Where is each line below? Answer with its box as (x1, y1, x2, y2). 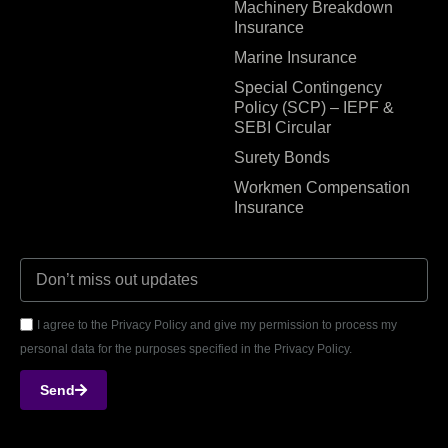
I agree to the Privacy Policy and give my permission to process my (37, 317, 397, 332)
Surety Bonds (234, 148, 330, 166)
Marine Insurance (234, 48, 357, 66)
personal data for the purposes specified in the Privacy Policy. (20, 341, 352, 356)
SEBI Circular (234, 118, 331, 136)
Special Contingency (234, 78, 382, 96)
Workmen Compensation (234, 178, 410, 196)
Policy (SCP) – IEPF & (234, 98, 394, 116)
